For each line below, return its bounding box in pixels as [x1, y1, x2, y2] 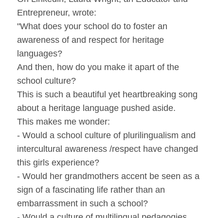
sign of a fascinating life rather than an [17, 184, 165, 195]
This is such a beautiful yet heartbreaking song [17, 89, 198, 99]
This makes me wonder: [17, 116, 110, 127]
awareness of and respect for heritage [17, 35, 164, 45]
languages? [17, 48, 62, 58]
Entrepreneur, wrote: [17, 7, 96, 18]
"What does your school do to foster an [17, 21, 167, 31]
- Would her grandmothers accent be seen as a [17, 171, 200, 181]
